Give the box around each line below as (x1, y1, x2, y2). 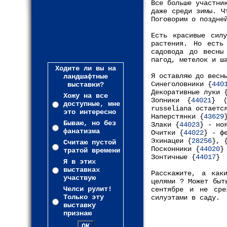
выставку (63, 201, 96, 209)
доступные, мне (63, 100, 120, 108)
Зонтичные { (151, 153, 196, 161)
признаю (63, 209, 92, 217)
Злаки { (151, 121, 179, 129)
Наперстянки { (151, 112, 204, 121)
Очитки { (151, 129, 183, 137)
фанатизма (63, 127, 100, 135)
